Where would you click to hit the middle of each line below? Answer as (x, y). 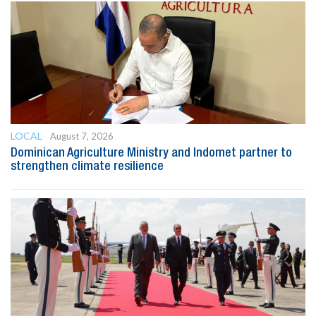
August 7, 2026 (82, 136)
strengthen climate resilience (87, 166)
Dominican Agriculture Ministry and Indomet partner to (151, 153)
